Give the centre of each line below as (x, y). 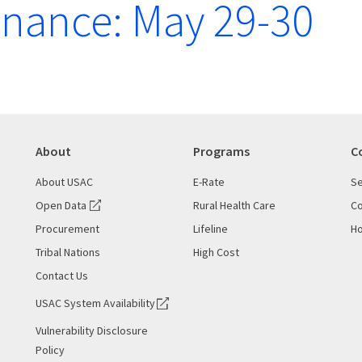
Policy (50, 349)
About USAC (64, 181)
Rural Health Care (234, 205)
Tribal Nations (68, 252)
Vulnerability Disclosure (92, 330)
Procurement (67, 228)
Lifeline (210, 228)
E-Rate (209, 181)
